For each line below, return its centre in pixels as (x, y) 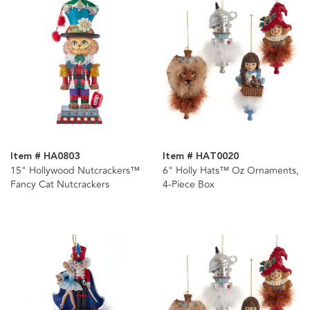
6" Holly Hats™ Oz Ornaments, (230, 171)
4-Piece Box (188, 185)
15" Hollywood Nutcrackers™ (75, 171)
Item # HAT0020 (200, 157)
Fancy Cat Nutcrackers (60, 185)
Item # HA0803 (45, 157)
